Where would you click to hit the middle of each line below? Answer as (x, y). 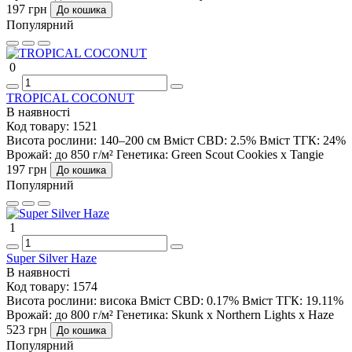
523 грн (27, 330)
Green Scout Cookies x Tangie (247, 155)
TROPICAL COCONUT (70, 98)
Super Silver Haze (51, 258)
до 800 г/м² (84, 315)
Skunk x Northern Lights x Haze (253, 315)
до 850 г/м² (84, 155)
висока (118, 301)
